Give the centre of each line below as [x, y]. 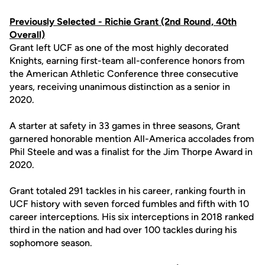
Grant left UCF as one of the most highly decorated [119, 48]
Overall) [27, 35]
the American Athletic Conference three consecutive [124, 74]
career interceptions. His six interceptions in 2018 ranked [132, 217]
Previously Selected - [57, 22]
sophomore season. [51, 243]
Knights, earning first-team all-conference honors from [127, 61]
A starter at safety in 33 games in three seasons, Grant [125, 126]
